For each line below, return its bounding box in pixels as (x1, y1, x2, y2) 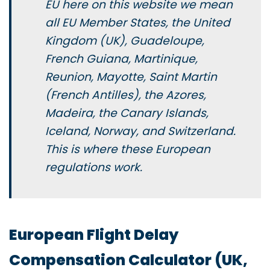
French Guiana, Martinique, (45, 50, 198, 67)
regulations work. (45, 159, 142, 175)
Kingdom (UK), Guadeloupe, (45, 32, 204, 49)
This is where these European (45, 140, 210, 157)
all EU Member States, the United (45, 14, 230, 31)
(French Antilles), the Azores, (45, 86, 206, 103)
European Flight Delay (9, 224, 178, 245)
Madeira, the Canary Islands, (45, 104, 209, 121)
